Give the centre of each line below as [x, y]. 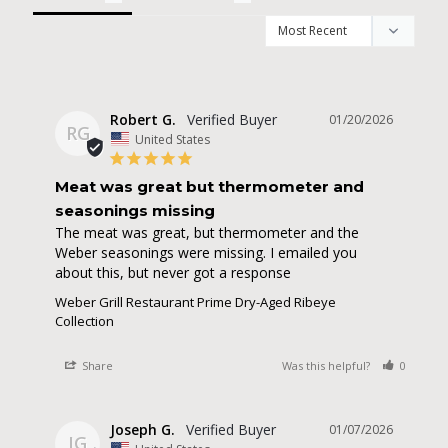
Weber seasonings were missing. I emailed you [206, 252]
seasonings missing [135, 210]
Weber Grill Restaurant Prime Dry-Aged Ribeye [195, 301]
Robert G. [143, 120]
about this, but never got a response [173, 272]
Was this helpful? [328, 365]
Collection [84, 320]
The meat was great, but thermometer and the [207, 232]
